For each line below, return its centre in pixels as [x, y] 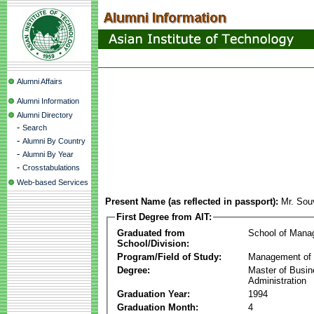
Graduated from [151, 233]
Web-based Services [53, 182]
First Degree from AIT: [164, 217]
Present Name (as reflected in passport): [192, 202]
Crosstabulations [51, 168]
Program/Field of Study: [169, 257]
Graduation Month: [158, 307]
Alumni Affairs [40, 81]
